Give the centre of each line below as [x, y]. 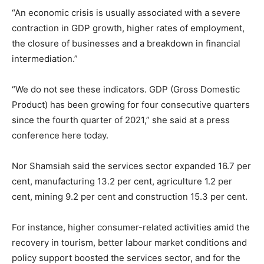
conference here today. [60, 135]
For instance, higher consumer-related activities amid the [131, 227]
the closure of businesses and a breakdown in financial [126, 43]
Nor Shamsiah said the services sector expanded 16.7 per [131, 166]
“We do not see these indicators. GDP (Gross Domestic [126, 89]
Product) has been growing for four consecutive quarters [131, 104]
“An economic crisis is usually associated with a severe [126, 12]
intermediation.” [45, 58]
